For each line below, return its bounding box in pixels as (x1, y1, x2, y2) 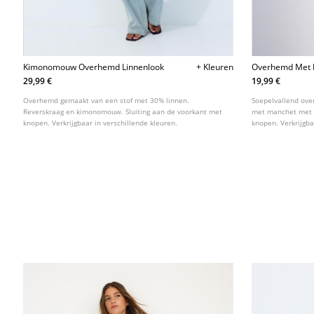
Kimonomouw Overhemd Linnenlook (23, 61, 165, 74)
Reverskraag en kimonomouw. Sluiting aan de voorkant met (23, 107, 223, 117)
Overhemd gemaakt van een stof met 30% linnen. (23, 95, 190, 106)
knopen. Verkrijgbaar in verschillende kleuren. (23, 118, 178, 128)
